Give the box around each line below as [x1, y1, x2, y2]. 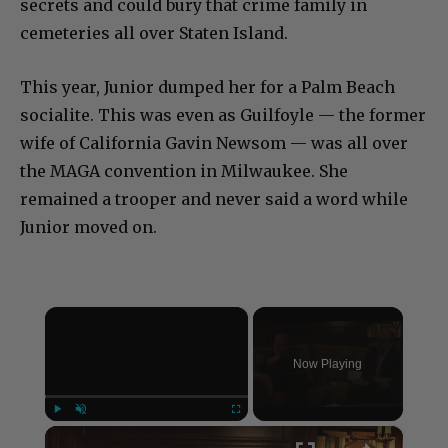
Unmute [80, 425, 108, 435]
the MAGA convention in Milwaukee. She [20, 160, 348, 181]
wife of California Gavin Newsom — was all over [20, 132, 408, 153]
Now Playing [293, 356, 363, 371]
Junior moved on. [20, 216, 157, 237]
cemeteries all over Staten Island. [20, 22, 288, 43]
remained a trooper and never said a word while [20, 188, 408, 209]
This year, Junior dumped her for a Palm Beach [20, 76, 395, 97]
